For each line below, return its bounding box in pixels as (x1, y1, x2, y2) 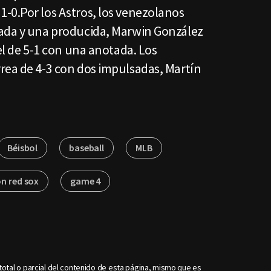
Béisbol (7, 142, 38, 154)
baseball (69, 142, 104, 154)
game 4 (70, 175, 101, 187)
